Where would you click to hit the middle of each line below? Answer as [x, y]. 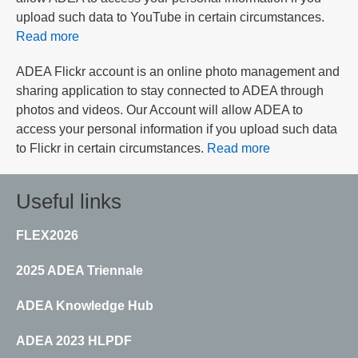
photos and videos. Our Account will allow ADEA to [159, 109]
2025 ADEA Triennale [80, 270]
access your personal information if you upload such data [177, 129]
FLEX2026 [47, 235]
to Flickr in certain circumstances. [111, 148]
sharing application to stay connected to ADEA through [170, 90]
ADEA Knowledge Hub [85, 305]
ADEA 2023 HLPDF [74, 340]
